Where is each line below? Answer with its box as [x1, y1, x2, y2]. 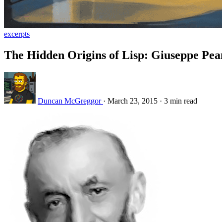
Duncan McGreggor [38, 96, 103, 105]
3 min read [164, 96, 197, 105]
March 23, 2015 [108, 96, 160, 105]
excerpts [4, 30, 30, 38]
